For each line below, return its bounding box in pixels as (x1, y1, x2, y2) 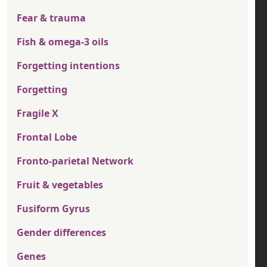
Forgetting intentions (17, 59, 120, 73)
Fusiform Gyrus (17, 202, 90, 216)
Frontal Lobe (17, 131, 77, 144)
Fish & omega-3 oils (17, 35, 108, 49)
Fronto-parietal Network (17, 154, 133, 168)
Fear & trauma (17, 11, 86, 25)
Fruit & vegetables (17, 178, 103, 192)
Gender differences (17, 226, 106, 240)
